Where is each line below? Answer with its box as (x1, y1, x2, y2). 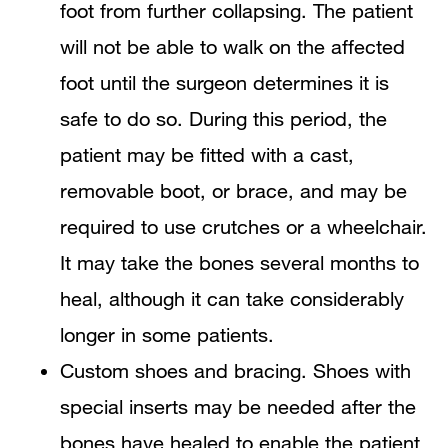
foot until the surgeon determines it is (60, 71, 389, 95)
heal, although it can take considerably (60, 287, 404, 311)
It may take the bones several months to (60, 251, 419, 275)
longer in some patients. (60, 323, 274, 347)
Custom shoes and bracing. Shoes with (60, 359, 411, 383)
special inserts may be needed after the (60, 395, 416, 419)
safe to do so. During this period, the (60, 107, 387, 131)
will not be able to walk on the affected (60, 35, 405, 59)
